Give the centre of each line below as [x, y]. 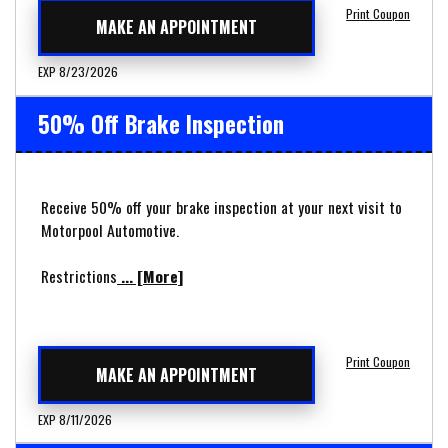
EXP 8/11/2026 [74, 419]
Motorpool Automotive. [110, 229]
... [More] [150, 275]
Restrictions [79, 275]
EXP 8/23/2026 [77, 72]
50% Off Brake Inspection [160, 123]
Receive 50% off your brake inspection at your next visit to [221, 206]
